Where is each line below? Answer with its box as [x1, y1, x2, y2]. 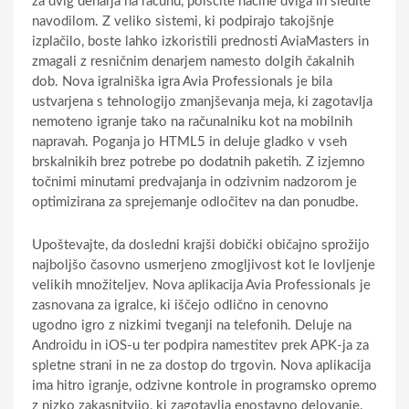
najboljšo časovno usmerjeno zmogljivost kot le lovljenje [32, 257, 375, 272]
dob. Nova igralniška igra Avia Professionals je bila [32, 74, 332, 89]
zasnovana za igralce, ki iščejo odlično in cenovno [32, 298, 329, 312]
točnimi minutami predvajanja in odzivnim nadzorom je [32, 174, 357, 189]
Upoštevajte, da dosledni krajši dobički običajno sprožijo [32, 237, 370, 252]
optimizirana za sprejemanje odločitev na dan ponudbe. [32, 194, 359, 209]
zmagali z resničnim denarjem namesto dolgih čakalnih [32, 54, 354, 68]
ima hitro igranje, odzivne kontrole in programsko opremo [32, 378, 377, 393]
